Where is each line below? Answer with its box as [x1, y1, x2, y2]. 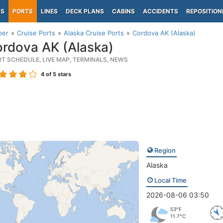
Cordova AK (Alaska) [132, 29, 196, 37]
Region [152, 146, 176, 154]
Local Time [152, 176, 187, 184]
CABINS [112, 7, 135, 15]
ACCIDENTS [143, 7, 178, 15]
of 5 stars [44, 71, 71, 78]
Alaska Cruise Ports [64, 29, 124, 37]
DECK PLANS [66, 7, 104, 15]
